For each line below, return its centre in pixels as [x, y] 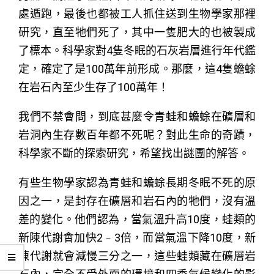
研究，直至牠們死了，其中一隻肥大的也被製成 [137, 32]
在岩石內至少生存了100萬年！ [94, 87]
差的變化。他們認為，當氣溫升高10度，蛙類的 [137, 219]
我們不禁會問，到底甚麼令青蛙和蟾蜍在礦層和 [137, 116]
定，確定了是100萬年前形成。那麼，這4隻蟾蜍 [137, 68]
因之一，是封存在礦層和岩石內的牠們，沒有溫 [137, 201]
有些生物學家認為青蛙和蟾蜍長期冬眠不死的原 [137, 182]
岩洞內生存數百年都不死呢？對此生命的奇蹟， [137, 135]
